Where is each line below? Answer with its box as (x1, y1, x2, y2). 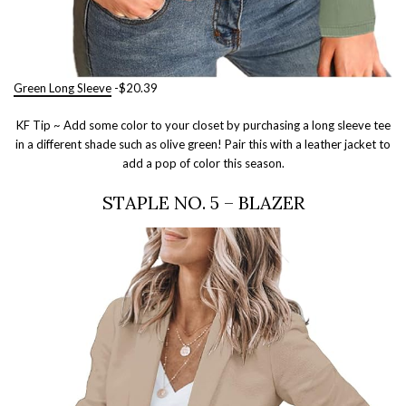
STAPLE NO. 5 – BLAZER (101, 190, 304, 214)
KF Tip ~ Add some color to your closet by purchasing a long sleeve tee (15, 117, 391, 132)
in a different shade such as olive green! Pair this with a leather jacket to (15, 136, 391, 151)
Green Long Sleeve (14, 80, 111, 95)
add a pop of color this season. (121, 155, 285, 170)
